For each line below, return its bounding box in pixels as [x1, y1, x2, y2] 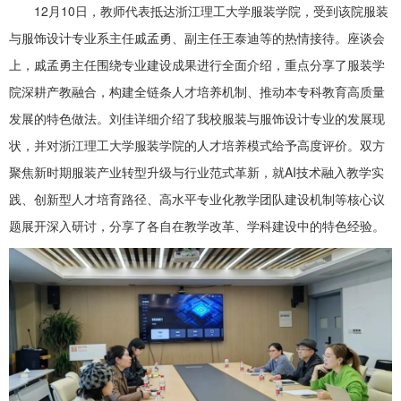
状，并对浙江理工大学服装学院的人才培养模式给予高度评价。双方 [9, 136, 385, 154]
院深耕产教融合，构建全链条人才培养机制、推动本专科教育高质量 [9, 82, 385, 100]
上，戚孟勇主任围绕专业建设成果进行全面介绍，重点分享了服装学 [9, 55, 385, 73]
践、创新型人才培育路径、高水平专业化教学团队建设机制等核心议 [9, 190, 385, 208]
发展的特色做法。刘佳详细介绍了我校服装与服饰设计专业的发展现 [9, 109, 385, 127]
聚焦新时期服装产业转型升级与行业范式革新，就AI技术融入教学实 [9, 163, 384, 181]
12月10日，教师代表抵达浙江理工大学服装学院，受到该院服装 [34, 2, 388, 20]
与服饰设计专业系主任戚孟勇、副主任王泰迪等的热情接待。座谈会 [9, 29, 385, 47]
